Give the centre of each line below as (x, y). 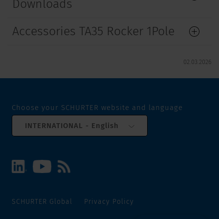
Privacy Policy (109, 202)
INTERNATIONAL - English (72, 126)
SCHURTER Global (42, 202)
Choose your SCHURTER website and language (97, 108)
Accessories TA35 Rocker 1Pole (93, 32)
